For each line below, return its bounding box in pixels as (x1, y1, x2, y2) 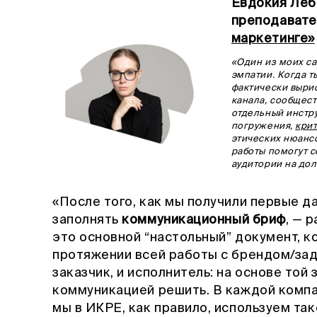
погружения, (231, 121, 296, 131)
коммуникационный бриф (122, 213, 286, 226)
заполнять (52, 213, 122, 226)
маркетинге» (231, 32, 315, 45)
